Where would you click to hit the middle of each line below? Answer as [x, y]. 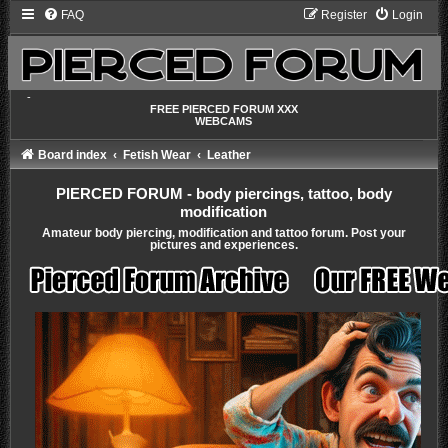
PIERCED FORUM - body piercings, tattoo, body [223, 194]
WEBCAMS [224, 121]
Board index [72, 155]
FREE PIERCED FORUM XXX [223, 109]
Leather [229, 155]
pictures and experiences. [223, 245]
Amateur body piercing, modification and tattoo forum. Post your [223, 233]
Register [344, 15]
